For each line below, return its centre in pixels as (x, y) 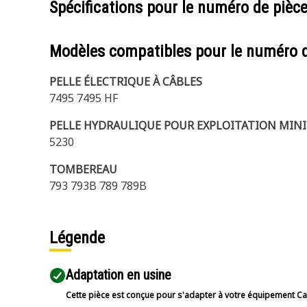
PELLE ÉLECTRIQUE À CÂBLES (126, 82)
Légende (79, 238)
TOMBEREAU (83, 169)
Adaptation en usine (119, 275)
